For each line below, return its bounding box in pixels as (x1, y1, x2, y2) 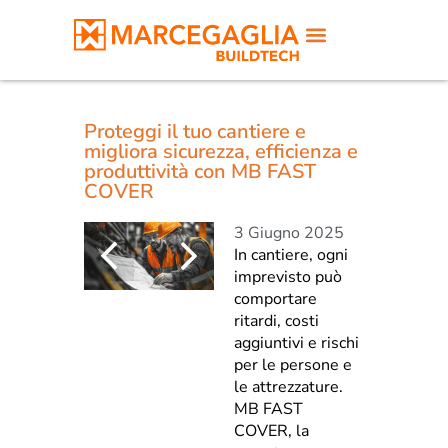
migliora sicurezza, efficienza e (84, 138, 358, 165)
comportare (234, 288, 317, 310)
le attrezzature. (234, 376, 343, 398)
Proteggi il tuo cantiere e (84, 118, 306, 145)
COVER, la (234, 420, 309, 442)
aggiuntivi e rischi (234, 332, 359, 354)
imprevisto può (234, 266, 342, 288)
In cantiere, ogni (234, 244, 348, 266)
